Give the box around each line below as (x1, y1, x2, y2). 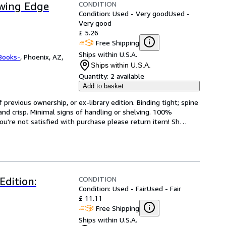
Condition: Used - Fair (79, 184, 147, 193)
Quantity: (79, 72, 108, 80)
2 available (110, 72, 144, 80)
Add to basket (83, 82, 124, 90)
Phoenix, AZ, (24, 52, 63, 61)
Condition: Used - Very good (79, 9, 168, 18)
